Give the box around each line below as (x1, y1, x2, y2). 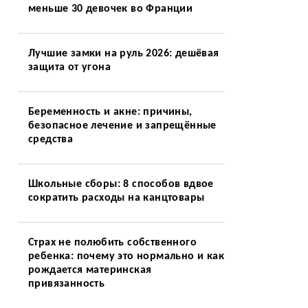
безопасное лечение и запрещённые (27, 120, 217, 131)
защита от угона (27, 62, 111, 73)
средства (27, 134, 74, 145)
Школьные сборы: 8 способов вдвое (27, 179, 214, 190)
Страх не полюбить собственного (27, 237, 197, 248)
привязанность (27, 278, 105, 289)
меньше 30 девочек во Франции (27, 3, 193, 14)
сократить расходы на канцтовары (27, 192, 205, 203)
